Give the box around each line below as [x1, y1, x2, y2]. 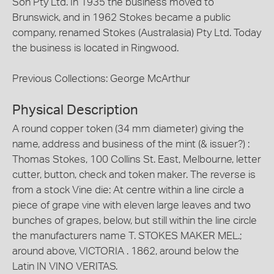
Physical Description [12, 103, 138, 117]
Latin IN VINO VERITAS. [12, 261, 117, 272]
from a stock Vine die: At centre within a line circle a [12, 184, 244, 195]
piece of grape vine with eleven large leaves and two [12, 199, 251, 210]
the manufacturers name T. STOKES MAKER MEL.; [12, 230, 242, 241]
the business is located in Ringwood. [12, 43, 179, 53]
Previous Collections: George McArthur [12, 73, 190, 84]
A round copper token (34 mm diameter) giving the [12, 123, 244, 134]
